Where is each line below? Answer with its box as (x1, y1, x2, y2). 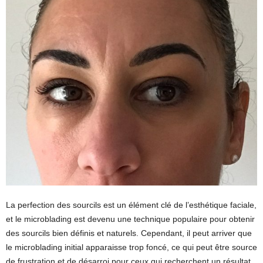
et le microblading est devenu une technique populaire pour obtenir (6, 214, 255, 224)
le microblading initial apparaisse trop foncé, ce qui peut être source (6, 242, 257, 252)
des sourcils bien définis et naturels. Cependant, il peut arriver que (6, 228, 252, 238)
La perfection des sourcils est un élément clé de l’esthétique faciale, (6, 200, 257, 210)
